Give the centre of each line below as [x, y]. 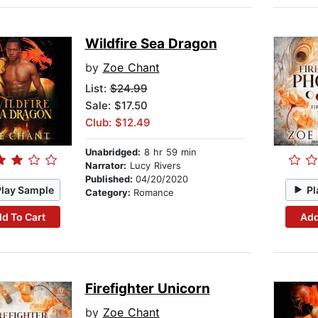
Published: [110, 179]
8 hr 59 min [168, 152]
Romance [153, 193]
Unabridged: [113, 152]
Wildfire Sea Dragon [151, 44]
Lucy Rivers [153, 166]
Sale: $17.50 [116, 106]
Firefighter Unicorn [147, 289]
